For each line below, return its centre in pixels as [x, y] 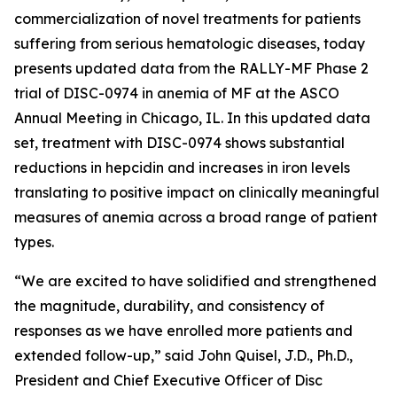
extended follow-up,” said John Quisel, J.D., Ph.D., [183, 355]
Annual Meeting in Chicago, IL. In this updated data [192, 118]
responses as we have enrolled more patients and [183, 331]
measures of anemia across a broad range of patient [196, 217]
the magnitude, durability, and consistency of [169, 306]
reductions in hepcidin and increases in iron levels [182, 167]
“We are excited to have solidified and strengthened [195, 281]
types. [34, 242]
